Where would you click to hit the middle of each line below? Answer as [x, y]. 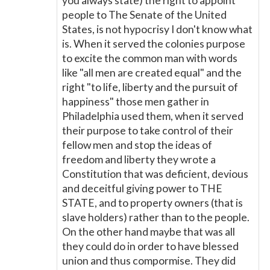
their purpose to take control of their [148, 130]
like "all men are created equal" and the [152, 73]
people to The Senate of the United [144, 15]
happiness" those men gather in [136, 102]
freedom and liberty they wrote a [139, 159]
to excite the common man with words [150, 58]
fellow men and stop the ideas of [137, 145]
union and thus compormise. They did [149, 261]
